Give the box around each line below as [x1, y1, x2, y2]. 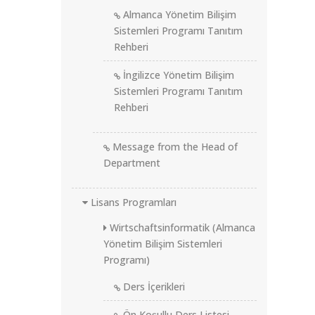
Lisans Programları [88, 195, 176, 209]
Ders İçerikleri [120, 280, 185, 293]
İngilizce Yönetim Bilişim [120, 68, 234, 82]
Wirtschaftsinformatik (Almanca [107, 221, 255, 234]
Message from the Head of [110, 140, 238, 153]
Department [103, 156, 160, 169]
